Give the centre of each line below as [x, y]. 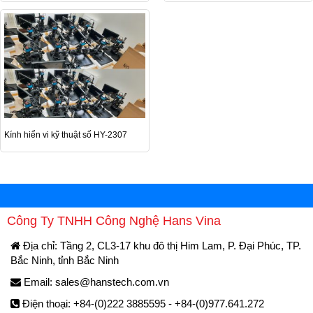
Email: [38, 282]
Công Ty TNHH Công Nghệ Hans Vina [114, 221]
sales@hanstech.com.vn [112, 282]
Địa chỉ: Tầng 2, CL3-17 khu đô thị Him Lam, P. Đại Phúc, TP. [161, 246]
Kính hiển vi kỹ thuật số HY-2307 [66, 135]
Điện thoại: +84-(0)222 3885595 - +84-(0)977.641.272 [142, 304]
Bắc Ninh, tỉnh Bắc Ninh [65, 261]
